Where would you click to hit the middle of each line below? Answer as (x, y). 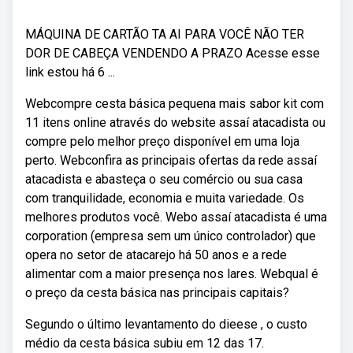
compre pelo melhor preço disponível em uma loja (162, 141)
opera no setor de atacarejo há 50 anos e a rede (156, 255)
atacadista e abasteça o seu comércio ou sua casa (164, 179)
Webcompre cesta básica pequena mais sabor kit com (175, 104)
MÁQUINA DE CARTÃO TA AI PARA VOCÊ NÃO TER (165, 34)
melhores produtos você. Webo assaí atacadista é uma (176, 217)
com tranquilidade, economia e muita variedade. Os (165, 198)
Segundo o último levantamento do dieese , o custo (166, 324)
